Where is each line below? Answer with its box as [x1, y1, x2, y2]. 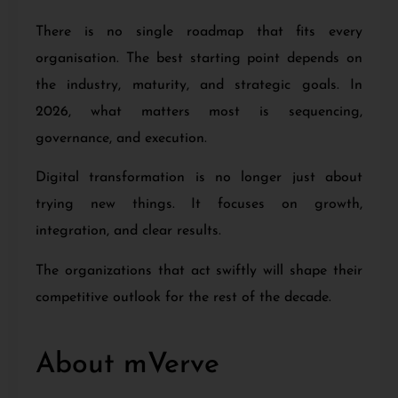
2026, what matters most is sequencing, [36, 104, 362, 119]
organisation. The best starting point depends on [36, 51, 362, 66]
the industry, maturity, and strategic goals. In [36, 77, 362, 92]
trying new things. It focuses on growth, [36, 197, 362, 212]
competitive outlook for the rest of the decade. [36, 290, 331, 305]
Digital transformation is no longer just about [36, 171, 362, 186]
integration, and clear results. [36, 224, 221, 239]
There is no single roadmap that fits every [36, 24, 362, 39]
